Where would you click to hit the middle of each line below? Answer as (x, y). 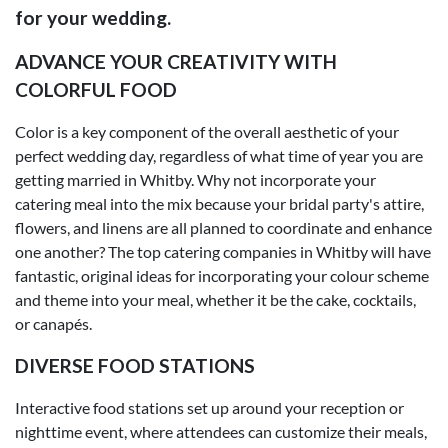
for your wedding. (93, 17)
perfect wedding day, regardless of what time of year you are (219, 155)
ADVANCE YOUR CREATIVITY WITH (176, 61)
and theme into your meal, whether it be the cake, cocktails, (215, 299)
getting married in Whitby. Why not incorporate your (195, 179)
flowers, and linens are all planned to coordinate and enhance (223, 227)
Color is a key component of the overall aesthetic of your (207, 131)
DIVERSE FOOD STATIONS (135, 365)
